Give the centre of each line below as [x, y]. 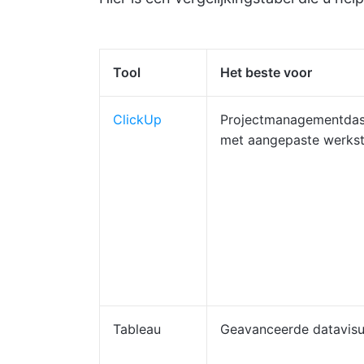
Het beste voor [266, 72]
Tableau [137, 329]
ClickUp [137, 119]
